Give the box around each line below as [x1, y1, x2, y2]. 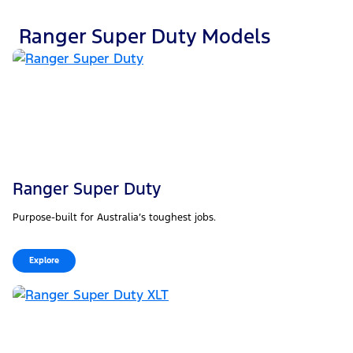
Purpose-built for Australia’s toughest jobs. [13, 211, 216, 225]
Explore [29, 255, 59, 266]
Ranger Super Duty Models [19, 24, 270, 50]
